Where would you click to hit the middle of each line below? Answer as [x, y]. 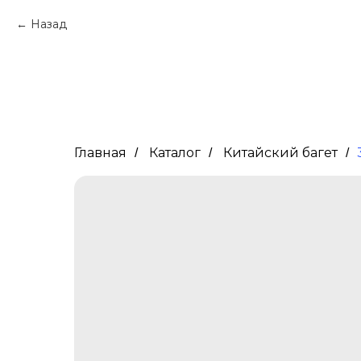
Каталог [175, 153]
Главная [100, 153]
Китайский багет [280, 153]
